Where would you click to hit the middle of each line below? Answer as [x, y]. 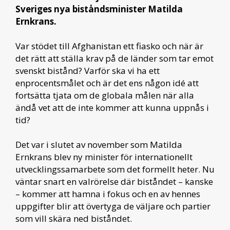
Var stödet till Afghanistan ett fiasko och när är [109, 46]
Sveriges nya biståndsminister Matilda [99, 9]
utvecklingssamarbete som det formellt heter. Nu [115, 169]
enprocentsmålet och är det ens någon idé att [107, 83]
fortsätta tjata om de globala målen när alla [105, 95]
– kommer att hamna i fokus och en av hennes [108, 194]
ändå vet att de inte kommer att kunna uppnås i [112, 107]
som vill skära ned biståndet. [74, 218]
